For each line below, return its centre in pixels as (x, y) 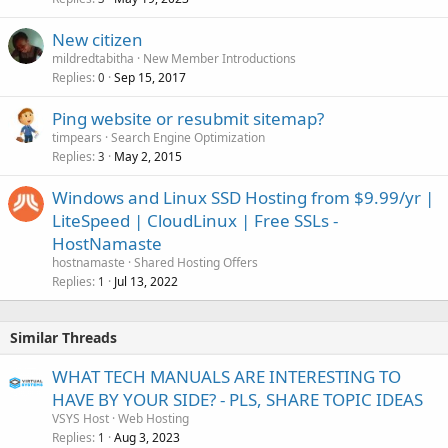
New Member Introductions (219, 58)
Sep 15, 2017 (150, 77)
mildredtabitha (93, 58)
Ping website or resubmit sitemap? (188, 118)
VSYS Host (80, 418)
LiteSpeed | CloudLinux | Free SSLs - (195, 220)
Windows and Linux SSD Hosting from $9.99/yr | (243, 197)
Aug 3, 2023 (147, 437)
